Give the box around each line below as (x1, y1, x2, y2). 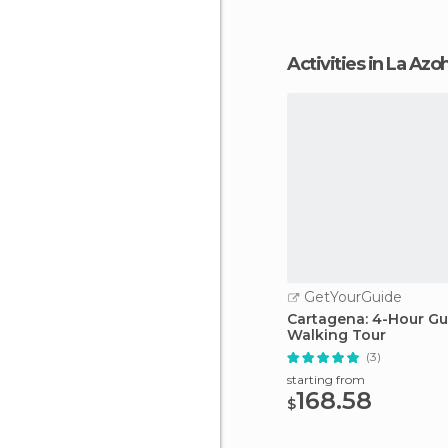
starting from (287, 372, 365, 387)
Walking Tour (287, 326, 386, 344)
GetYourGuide (300, 288, 402, 306)
